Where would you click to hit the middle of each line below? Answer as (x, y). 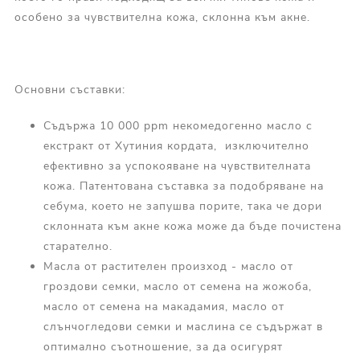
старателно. (78, 247)
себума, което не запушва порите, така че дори (182, 207)
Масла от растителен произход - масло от (168, 267)
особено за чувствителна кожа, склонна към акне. (162, 18)
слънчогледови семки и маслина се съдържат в (183, 327)
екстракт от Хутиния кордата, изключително (176, 146)
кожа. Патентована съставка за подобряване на (183, 186)
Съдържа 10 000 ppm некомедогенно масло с (178, 126)
